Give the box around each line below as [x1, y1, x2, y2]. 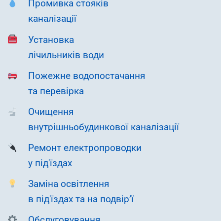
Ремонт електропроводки [28, 142, 142, 153]
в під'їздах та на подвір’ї [28, 193, 134, 205]
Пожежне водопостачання [28, 70, 145, 81]
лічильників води [28, 49, 104, 61]
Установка [28, 34, 74, 45]
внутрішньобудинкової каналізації [28, 121, 179, 133]
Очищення [28, 106, 74, 117]
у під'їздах [28, 157, 72, 169]
